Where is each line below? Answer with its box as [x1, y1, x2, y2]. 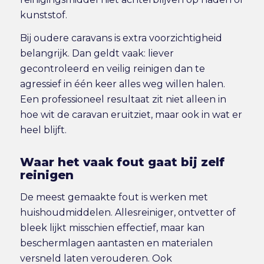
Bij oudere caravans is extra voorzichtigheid [19, 32, 222, 44]
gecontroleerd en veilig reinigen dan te [19, 63, 205, 75]
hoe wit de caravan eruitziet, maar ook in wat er [19, 109, 242, 121]
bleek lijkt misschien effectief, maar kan [19, 222, 204, 233]
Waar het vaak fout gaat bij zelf [19, 155, 225, 170]
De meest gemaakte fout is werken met [19, 191, 208, 203]
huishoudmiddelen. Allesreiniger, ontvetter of [19, 206, 236, 218]
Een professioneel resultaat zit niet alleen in [19, 94, 226, 105]
